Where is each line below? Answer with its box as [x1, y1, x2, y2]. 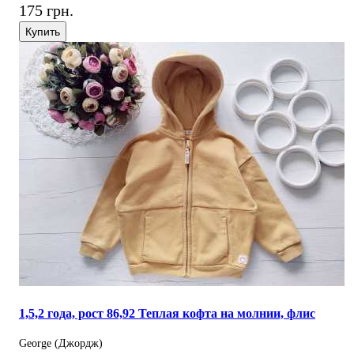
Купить [25, 25, 60, 39]
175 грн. [19, 2, 73, 20]
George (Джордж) [19, 337, 103, 350]
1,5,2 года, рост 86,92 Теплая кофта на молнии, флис [19, 307, 315, 321]
